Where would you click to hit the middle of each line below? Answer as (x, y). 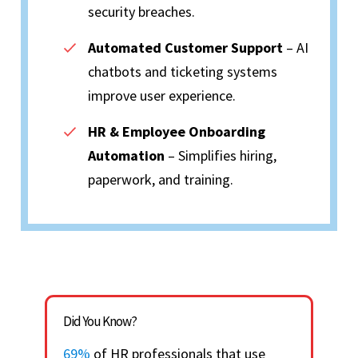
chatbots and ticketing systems (183, 72)
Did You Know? (100, 322)
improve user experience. (162, 96)
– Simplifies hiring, (221, 156)
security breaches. (141, 12)
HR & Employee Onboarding (177, 132)
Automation (126, 156)
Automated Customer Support (185, 48)
